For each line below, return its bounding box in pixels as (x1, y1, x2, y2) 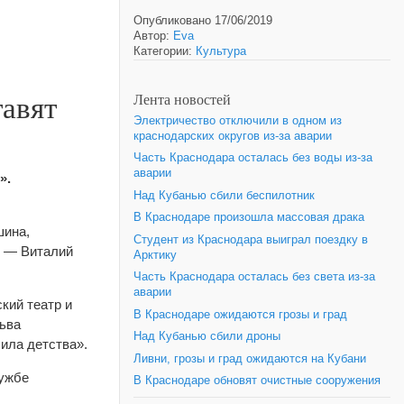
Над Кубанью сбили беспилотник (133, 188, 315, 202)
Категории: (133, 45, 196, 58)
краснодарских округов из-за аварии (133, 129, 332, 142)
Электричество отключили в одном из (133, 114, 342, 127)
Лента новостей (133, 88, 231, 109)
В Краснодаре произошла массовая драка (133, 211, 364, 224)
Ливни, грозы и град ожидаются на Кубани (133, 352, 366, 365)
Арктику (133, 248, 177, 262)
